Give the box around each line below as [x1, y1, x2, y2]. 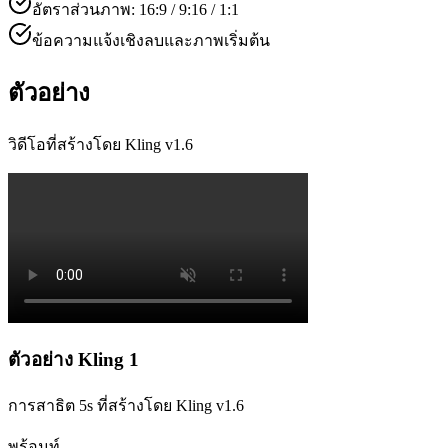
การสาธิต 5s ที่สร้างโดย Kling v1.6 [8, 397, 244, 415]
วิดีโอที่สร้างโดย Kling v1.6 [8, 135, 193, 153]
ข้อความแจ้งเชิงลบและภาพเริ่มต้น [32, 31, 270, 49]
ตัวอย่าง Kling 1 [8, 349, 139, 371]
